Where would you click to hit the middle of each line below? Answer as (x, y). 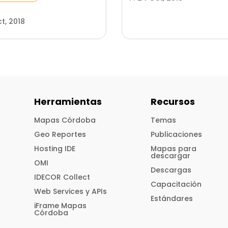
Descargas (171, 170)
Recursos (173, 101)
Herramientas (68, 101)
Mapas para (174, 148)
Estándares (172, 198)
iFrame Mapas (61, 205)
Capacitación (176, 184)
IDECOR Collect (62, 177)
